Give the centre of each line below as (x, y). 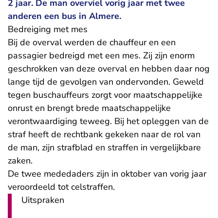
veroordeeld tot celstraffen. (63, 187)
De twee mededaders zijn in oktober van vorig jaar (107, 174)
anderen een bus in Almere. (64, 16)
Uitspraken (43, 200)
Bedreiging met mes (48, 29)
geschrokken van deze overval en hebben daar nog (109, 69)
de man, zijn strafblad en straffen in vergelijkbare (104, 147)
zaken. (20, 161)
